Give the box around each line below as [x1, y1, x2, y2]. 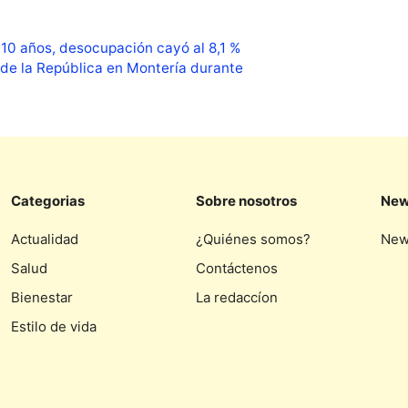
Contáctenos [196, 260, 278, 278]
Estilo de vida [11, 318, 97, 336]
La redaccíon [196, 289, 278, 307]
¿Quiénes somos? [196, 230, 311, 249]
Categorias [11, 192, 85, 210]
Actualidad [11, 230, 78, 249]
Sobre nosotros [196, 192, 297, 210]
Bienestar [11, 289, 73, 307]
